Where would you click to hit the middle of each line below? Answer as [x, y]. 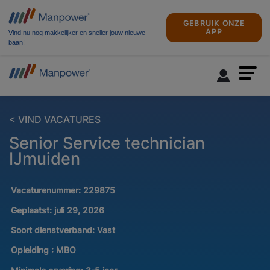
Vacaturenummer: [47, 190]
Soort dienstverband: [54, 230]
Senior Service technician [107, 143]
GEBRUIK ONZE [214, 24]
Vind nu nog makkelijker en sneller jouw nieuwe [77, 33]
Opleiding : [32, 250]
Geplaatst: [31, 210]
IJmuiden [45, 159]
